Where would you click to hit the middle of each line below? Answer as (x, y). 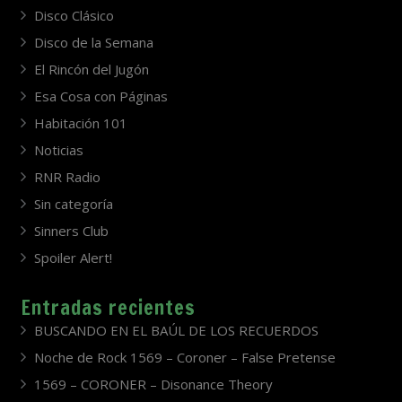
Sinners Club (71, 230)
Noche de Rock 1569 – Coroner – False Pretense (184, 357)
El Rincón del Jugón (91, 69)
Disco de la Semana (93, 42)
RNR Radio (67, 176)
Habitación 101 (80, 122)
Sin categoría (73, 203)
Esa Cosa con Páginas (100, 96)
